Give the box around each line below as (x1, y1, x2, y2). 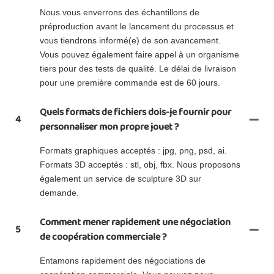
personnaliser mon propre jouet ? (40, 119, 179, 135)
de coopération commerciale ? (40, 229, 167, 245)
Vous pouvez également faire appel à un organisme (40, 49, 239, 59)
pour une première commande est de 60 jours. (40, 77, 220, 87)
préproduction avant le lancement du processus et (40, 21, 234, 31)
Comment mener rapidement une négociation (40, 214, 231, 230)
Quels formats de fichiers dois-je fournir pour (40, 104, 231, 120)
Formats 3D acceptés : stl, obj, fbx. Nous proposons (40, 159, 240, 169)
